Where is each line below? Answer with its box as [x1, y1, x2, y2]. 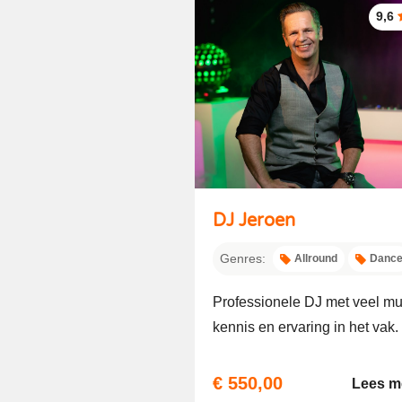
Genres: [220, 251, 266, 266]
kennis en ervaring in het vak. [213, 319, 398, 335]
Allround [294, 252, 337, 265]
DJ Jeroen [213, 210, 295, 232]
